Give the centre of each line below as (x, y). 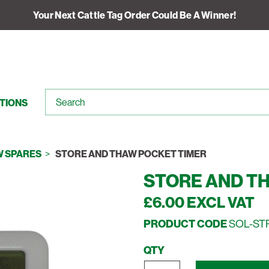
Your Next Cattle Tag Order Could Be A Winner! (134, 15)
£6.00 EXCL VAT (199, 202)
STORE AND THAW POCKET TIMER (131, 154)
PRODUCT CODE (185, 224)
